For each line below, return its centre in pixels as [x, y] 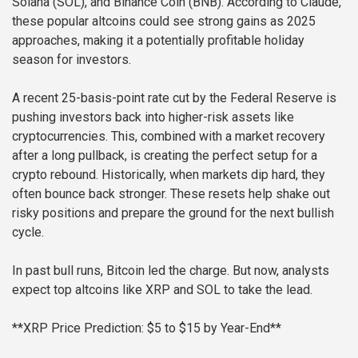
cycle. [28, 233]
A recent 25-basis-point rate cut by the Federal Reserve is [174, 98]
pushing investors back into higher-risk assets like [153, 117]
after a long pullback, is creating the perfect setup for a [165, 156]
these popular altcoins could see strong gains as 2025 [164, 22]
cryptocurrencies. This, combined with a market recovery [169, 137]
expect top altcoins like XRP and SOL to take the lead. [162, 290]
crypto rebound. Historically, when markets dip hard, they [169, 175]
